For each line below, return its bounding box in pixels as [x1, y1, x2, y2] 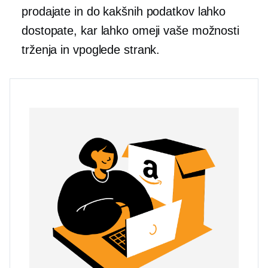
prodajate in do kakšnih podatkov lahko [22, 5, 226, 19]
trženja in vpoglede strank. [22, 43, 160, 57]
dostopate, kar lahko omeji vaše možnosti [22, 24, 239, 38]
